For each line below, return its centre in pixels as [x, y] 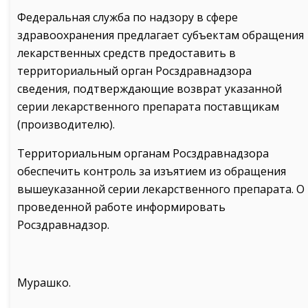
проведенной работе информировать [121, 207]
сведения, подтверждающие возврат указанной [150, 89]
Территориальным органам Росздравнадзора [143, 153]
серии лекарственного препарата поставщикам [148, 107]
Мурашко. [44, 283]
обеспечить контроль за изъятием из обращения [152, 171]
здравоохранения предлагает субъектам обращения [161, 35]
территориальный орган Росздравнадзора [134, 71]
